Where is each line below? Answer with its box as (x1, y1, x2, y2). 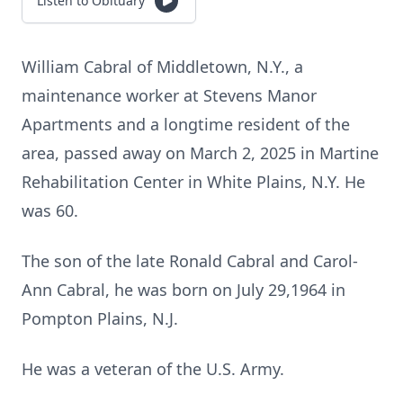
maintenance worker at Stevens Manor (22, 85, 317, 106)
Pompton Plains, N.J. (22, 308, 178, 329)
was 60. (22, 200, 78, 221)
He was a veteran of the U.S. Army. (22, 358, 284, 380)
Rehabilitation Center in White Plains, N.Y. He (22, 171, 365, 193)
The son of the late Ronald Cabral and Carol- (22, 250, 358, 272)
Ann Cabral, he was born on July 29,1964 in (22, 279, 345, 300)
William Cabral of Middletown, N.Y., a (22, 56, 303, 77)
